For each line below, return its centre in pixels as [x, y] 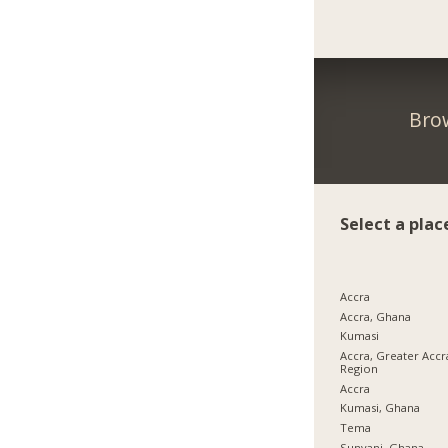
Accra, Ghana [376, 316]
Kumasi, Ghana [380, 408]
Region [359, 369]
